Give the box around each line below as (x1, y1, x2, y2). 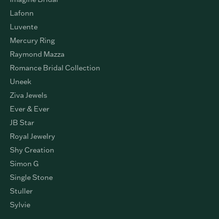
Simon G (10, 159, 39, 168)
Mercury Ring (10, 36, 55, 45)
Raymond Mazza (10, 49, 65, 59)
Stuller (10, 186, 33, 196)
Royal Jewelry (10, 131, 55, 141)
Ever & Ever (10, 104, 49, 113)
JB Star (10, 118, 34, 127)
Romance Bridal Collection (10, 63, 100, 72)
